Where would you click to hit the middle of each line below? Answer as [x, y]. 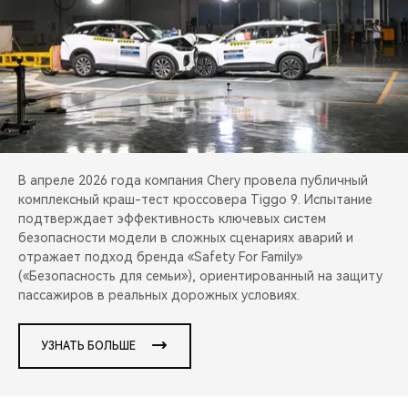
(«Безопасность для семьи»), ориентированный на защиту [200, 276]
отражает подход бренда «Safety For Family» [160, 257]
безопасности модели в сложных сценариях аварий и [186, 238]
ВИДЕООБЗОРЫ [64, 141]
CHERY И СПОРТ [65, 48]
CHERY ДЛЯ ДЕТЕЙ [73, 188]
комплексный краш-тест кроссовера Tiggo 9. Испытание [195, 200]
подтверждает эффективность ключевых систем [172, 219]
